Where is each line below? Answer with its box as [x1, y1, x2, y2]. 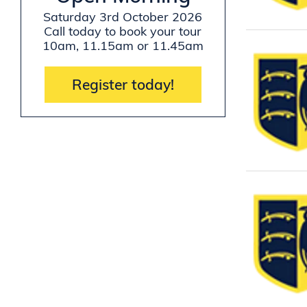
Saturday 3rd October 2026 [43, 9, 203, 25]
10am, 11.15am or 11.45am [42, 38, 204, 54]
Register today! [71, 75, 174, 94]
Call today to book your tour [44, 23, 202, 40]
